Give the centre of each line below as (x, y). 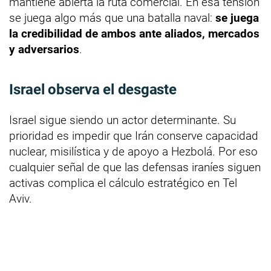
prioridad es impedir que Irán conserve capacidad (134, 135)
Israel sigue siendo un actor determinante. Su (122, 120)
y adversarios (44, 49)
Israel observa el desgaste (93, 89)
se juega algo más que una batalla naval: (112, 18)
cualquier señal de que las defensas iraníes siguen (135, 167)
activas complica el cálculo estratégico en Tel (123, 183)
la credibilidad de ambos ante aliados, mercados (134, 33)
